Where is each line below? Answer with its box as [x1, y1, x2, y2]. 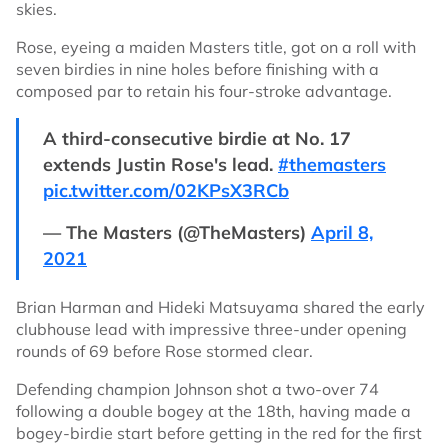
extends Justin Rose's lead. [43, 153, 278, 176]
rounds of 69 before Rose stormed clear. [16, 341, 313, 361]
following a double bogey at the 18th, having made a [16, 401, 411, 421]
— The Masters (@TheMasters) [43, 221, 311, 244]
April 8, [311, 221, 373, 244]
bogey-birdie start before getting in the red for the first [16, 423, 422, 443]
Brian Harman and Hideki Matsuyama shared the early [16, 297, 425, 317]
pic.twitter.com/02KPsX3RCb [43, 179, 289, 202]
